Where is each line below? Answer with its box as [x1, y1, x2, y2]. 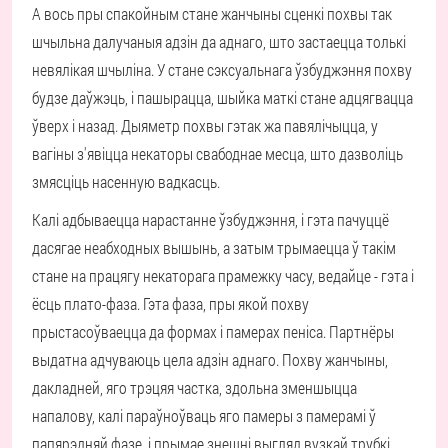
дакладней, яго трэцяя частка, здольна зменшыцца [32, 377, 357, 398]
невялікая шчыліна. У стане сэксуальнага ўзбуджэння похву [32, 59, 412, 80]
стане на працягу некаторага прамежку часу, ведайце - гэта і [32, 265, 414, 286]
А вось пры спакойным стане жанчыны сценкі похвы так [32, 3, 392, 24]
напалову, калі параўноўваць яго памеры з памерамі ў [32, 405, 376, 426]
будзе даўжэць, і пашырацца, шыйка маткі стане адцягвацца [32, 87, 413, 108]
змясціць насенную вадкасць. [32, 171, 220, 192]
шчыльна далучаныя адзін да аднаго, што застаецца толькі [32, 31, 406, 52]
